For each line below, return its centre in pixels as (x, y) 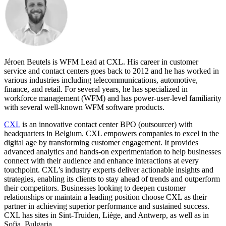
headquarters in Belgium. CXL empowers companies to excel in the (111, 134)
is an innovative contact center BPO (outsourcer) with (106, 125)
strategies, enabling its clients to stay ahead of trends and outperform (112, 179)
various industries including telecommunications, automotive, (101, 80)
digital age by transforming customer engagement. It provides (101, 143)
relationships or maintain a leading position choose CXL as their (105, 197)
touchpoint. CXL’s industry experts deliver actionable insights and (109, 170)
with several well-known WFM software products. (84, 107)
